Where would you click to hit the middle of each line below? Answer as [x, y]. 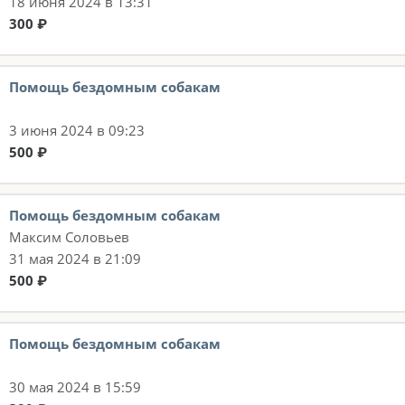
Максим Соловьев [69, 237]
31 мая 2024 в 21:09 [75, 259]
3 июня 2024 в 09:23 [77, 131]
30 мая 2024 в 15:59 [75, 387]
